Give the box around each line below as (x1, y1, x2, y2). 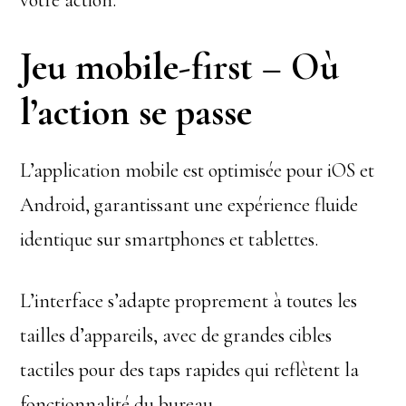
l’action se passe (20, 89, 253, 135)
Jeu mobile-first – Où (20, 43, 340, 90)
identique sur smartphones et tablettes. (20, 227, 319, 251)
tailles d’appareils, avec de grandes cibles (20, 324, 333, 347)
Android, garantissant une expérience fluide (20, 193, 359, 217)
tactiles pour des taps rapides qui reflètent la (20, 358, 360, 382)
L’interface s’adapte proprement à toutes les (20, 289, 358, 313)
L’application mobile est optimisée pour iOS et (20, 159, 375, 182)
